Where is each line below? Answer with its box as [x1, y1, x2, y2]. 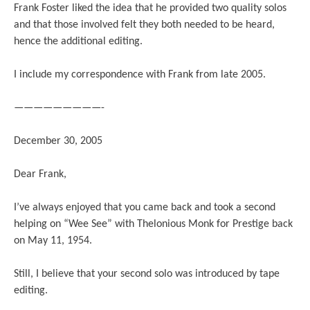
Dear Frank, [14, 169, 66, 181]
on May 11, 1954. [14, 235, 92, 247]
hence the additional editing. [14, 36, 143, 48]
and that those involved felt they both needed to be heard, [14, 19, 275, 31]
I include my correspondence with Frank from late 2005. [14, 69, 266, 81]
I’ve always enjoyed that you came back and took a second [14, 202, 275, 214]
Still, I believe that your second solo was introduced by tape [14, 268, 280, 280]
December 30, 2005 [14, 136, 102, 147]
